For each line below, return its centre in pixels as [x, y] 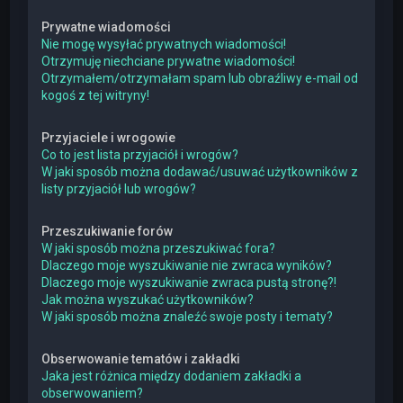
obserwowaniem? [93, 393]
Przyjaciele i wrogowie [109, 138]
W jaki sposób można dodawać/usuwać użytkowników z [200, 172]
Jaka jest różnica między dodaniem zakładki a [172, 376]
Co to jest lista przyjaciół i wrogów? [140, 155]
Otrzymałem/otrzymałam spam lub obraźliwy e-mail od [200, 78]
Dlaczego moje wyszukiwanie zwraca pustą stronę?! [189, 282]
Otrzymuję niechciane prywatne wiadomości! [169, 61]
